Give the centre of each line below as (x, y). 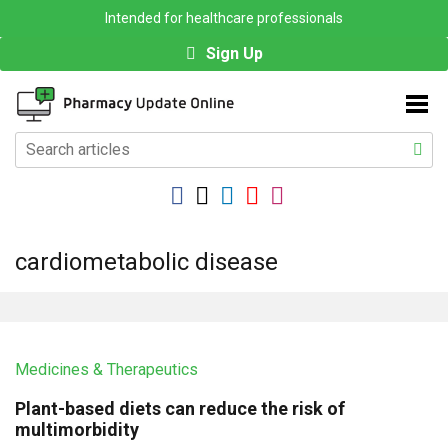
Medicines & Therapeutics (106, 370)
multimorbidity (77, 430)
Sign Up (234, 53)
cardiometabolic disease (146, 262)
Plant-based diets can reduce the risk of (180, 409)
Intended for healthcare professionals (224, 18)
